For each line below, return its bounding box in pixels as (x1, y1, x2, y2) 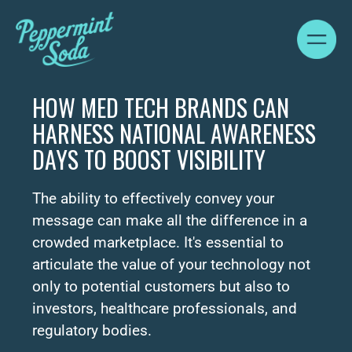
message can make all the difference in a (32, 211, 308, 229)
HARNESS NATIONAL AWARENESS (32, 115, 317, 151)
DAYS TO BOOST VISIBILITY (32, 141, 266, 177)
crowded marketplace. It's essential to (32, 233, 284, 251)
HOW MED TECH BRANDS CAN (32, 90, 290, 125)
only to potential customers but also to (32, 277, 291, 295)
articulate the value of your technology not (32, 255, 311, 273)
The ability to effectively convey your (32, 189, 275, 207)
